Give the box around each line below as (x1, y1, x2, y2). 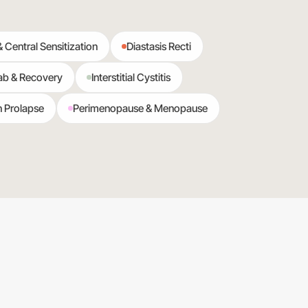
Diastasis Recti (126, 39, 192, 53)
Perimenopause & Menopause (73, 102, 208, 115)
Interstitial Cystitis (91, 71, 171, 85)
